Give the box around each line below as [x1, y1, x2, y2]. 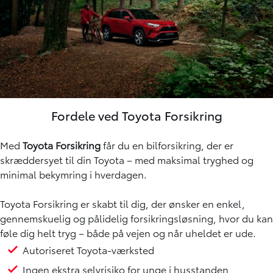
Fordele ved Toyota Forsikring [51, 106, 222, 124]
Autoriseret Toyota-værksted [23, 242, 155, 257]
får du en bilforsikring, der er [101, 137, 233, 152]
